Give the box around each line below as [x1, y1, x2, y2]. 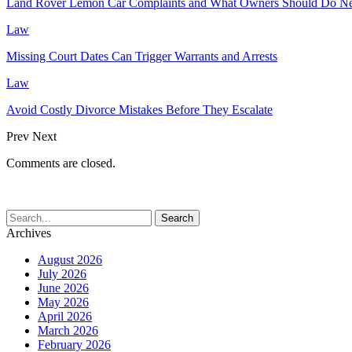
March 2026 [38, 323, 98, 337]
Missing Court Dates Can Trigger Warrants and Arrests [6, 49, 277, 63]
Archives [6, 225, 51, 240]
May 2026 [38, 295, 89, 309]
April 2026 [38, 309, 92, 323]
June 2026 [38, 280, 89, 295]
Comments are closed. [6, 156, 115, 170]
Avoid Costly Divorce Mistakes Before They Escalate [6, 102, 273, 116]
